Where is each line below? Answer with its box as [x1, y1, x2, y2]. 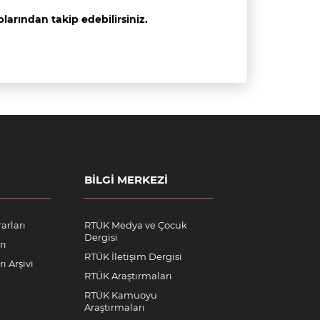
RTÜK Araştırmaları [84, 270, 172, 281]
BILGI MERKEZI [84, 173, 168, 186]
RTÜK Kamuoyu [84, 289, 157, 301]
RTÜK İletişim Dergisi [84, 251, 182, 262]
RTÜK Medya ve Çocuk [84, 219, 187, 231]
